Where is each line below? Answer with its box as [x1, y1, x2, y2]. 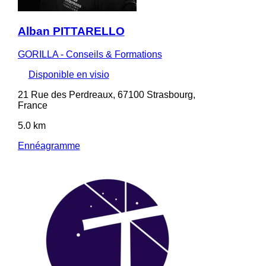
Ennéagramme [17, 140, 80, 151]
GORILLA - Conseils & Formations [17, 49, 162, 59]
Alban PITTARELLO [17, 24, 125, 37]
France [17, 100, 47, 110]
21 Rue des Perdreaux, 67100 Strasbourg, [17, 89, 195, 100]
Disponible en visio [28, 69, 109, 80]
